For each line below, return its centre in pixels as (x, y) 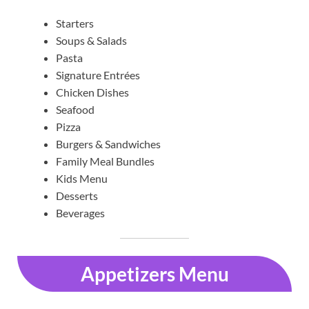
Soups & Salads (91, 40)
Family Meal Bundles (105, 161)
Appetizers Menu (154, 273)
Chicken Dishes (92, 92)
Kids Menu (82, 178)
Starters (75, 23)
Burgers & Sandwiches (108, 143)
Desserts (77, 195)
